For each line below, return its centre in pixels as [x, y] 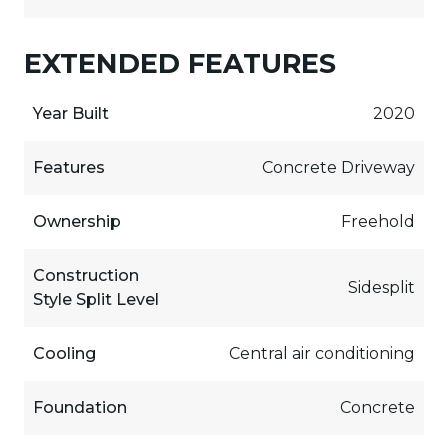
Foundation [79, 407]
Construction [85, 275]
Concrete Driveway [339, 167]
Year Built [70, 113]
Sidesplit [382, 287]
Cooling [64, 353]
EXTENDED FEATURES [180, 63]
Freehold [378, 221]
